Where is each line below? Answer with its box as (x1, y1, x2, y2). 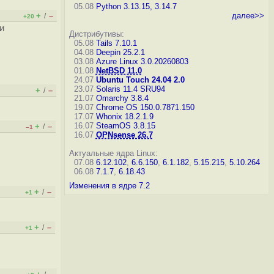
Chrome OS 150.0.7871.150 (95, 103, 194, 112)
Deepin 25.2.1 (95, 48, 145, 57)
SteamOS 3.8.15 (95, 121, 155, 130)
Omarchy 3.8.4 (95, 94, 149, 103)
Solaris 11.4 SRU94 (95, 84, 165, 94)
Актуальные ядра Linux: (68, 149, 158, 158)
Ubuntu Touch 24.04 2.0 (95, 75, 185, 84)
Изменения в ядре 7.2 (68, 181, 150, 190)
